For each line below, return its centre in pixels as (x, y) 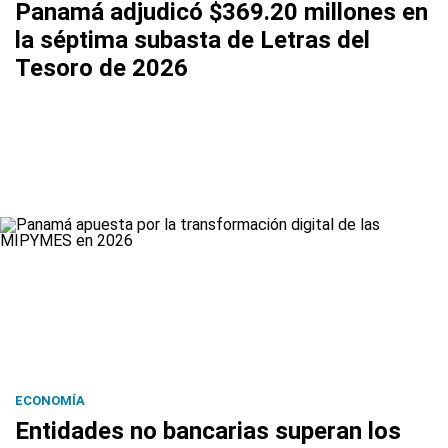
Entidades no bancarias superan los (208, 430)
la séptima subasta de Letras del (192, 39)
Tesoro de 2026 (101, 67)
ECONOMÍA (50, 400)
